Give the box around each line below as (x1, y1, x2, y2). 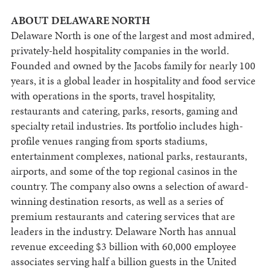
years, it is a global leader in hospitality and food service (10, 73, 256, 89)
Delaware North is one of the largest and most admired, (10, 28, 254, 43)
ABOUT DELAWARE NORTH (10, 13, 150, 28)
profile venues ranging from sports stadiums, (10, 133, 207, 149)
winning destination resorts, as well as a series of (10, 193, 223, 209)
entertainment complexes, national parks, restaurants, (10, 148, 247, 164)
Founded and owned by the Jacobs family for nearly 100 (10, 58, 256, 74)
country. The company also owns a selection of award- (10, 178, 248, 194)
